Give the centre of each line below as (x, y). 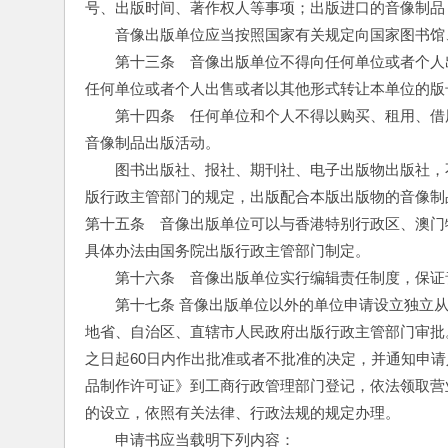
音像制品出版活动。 (152, 142)
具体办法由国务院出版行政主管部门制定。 (227, 250)
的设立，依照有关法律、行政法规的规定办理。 (242, 412)
